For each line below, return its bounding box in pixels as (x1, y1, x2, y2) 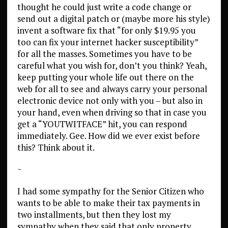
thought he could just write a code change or (17, 1, 191, 13)
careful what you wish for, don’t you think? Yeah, (17, 60, 207, 71)
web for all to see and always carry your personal (17, 83, 207, 95)
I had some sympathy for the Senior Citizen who (17, 185, 204, 197)
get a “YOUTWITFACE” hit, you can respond (17, 118, 187, 130)
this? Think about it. (17, 141, 95, 153)
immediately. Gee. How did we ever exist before (17, 130, 200, 141)
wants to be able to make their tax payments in (17, 197, 200, 209)
